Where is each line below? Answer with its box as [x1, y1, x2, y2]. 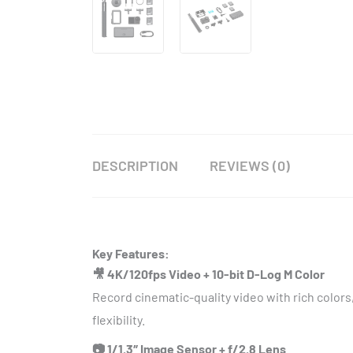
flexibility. [92, 312, 145, 327]
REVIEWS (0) [210, 157, 290, 174]
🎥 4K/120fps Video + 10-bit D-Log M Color [92, 266, 325, 281]
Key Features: [92, 246, 169, 261]
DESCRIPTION [92, 157, 178, 174]
